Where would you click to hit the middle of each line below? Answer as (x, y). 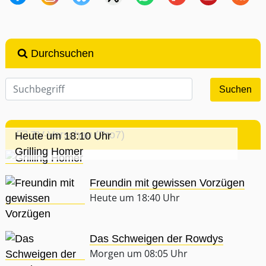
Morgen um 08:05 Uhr (139, 254)
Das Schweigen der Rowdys (157, 239)
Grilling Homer (49, 152)
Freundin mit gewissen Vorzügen (167, 183)
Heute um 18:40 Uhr (135, 198)
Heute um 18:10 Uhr (63, 136)
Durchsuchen (61, 54)
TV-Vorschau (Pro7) (76, 135)
